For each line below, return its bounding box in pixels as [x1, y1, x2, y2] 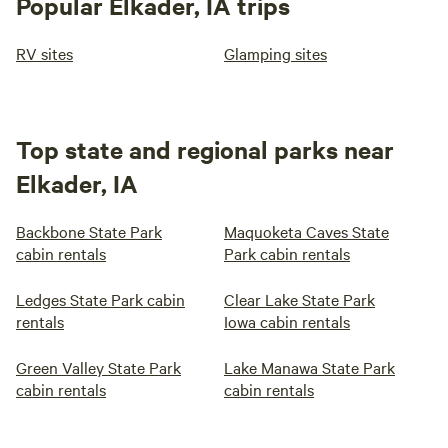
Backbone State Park [16, 220, 162, 242]
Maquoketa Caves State [224, 220, 389, 242]
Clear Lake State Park [224, 288, 375, 310]
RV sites [16, 42, 73, 64]
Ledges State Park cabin [16, 288, 185, 310]
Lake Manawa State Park [224, 356, 395, 378]
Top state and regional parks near [16, 133, 394, 165]
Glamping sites [224, 42, 327, 64]
